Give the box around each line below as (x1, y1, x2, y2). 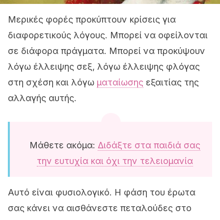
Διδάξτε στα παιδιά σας (98, 140, 200, 150)
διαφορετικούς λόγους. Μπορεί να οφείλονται (8, 30, 208, 40)
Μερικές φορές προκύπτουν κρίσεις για (8, 14, 176, 25)
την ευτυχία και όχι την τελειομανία (37, 156, 193, 166)
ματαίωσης (97, 77, 143, 87)
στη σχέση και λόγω (8, 77, 97, 87)
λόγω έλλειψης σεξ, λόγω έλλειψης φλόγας (8, 61, 200, 72)
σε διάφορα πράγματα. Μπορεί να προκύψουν (8, 46, 205, 56)
